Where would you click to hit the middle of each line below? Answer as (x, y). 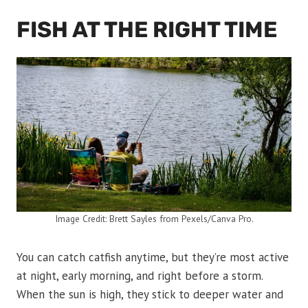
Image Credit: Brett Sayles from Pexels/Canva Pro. (154, 219)
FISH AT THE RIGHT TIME (147, 30)
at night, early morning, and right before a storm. (140, 276)
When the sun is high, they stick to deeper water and (150, 295)
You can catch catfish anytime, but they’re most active (153, 257)
